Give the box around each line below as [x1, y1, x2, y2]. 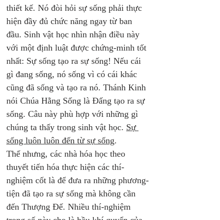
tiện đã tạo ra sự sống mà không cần [6, 189, 138, 198]
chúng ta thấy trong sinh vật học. [6, 122, 126, 132]
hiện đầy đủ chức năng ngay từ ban [6, 16, 135, 26]
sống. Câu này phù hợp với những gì [6, 109, 140, 119]
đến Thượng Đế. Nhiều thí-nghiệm [6, 202, 133, 212]
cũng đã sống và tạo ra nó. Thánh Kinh [6, 82, 148, 92]
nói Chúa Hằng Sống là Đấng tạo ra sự [6, 96, 147, 106]
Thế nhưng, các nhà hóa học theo [6, 149, 128, 159]
